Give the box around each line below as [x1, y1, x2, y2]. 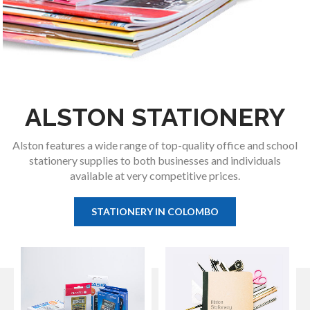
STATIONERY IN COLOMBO [91, 206, 219, 218]
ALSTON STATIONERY [25, 102, 285, 132]
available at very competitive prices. [70, 169, 240, 183]
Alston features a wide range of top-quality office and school [12, 138, 298, 152]
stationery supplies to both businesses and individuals [29, 154, 281, 167]
